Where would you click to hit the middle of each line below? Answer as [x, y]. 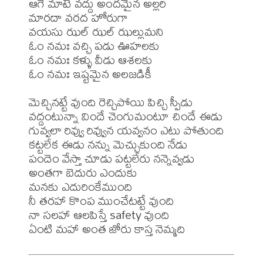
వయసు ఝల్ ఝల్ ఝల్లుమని [96, 31]
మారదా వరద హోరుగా [78, 17]
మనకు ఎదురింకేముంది [80, 186]
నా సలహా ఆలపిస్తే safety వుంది [99, 214]
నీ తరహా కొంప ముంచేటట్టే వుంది [101, 200]
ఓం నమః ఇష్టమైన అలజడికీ [90, 73]
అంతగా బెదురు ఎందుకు [83, 172]
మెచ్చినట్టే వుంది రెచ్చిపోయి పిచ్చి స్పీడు [111, 102]
